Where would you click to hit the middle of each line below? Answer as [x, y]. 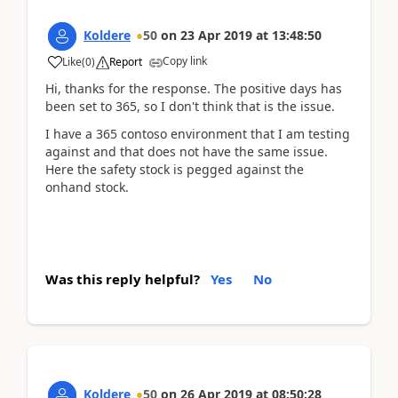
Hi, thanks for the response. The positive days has [194, 88]
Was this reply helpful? [123, 279]
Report [126, 62]
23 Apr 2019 [216, 35]
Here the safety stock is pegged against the [175, 169]
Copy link [185, 61]
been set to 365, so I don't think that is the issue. [190, 106]
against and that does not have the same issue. [187, 151]
